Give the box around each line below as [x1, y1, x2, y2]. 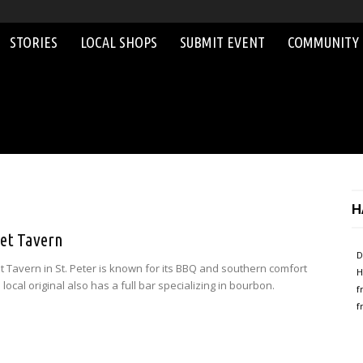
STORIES [10, 34, 58, 50]
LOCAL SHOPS [80, 34, 157, 50]
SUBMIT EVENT [180, 34, 265, 50]
